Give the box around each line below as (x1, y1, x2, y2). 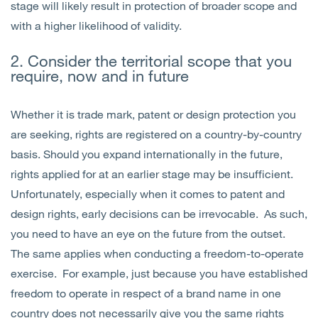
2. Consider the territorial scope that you (11, 51, 292, 71)
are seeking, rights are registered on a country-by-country (11, 127, 302, 141)
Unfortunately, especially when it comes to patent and (11, 187, 285, 201)
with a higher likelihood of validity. (11, 18, 182, 33)
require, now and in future (11, 66, 189, 86)
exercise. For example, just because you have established (11, 266, 307, 280)
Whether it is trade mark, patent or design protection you (11, 107, 296, 121)
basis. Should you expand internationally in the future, (11, 147, 283, 161)
